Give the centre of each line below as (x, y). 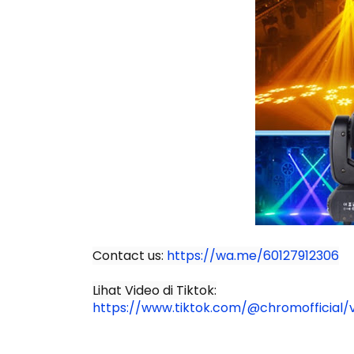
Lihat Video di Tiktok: (154, 290)
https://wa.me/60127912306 (253, 256)
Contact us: (130, 256)
